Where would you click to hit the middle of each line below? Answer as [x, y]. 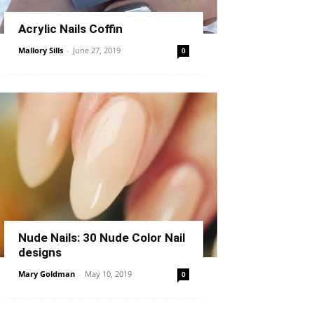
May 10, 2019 [108, 274]
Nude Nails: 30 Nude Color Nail [102, 238]
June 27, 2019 [97, 50]
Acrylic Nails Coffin [70, 29]
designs [40, 252]
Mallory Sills [41, 50]
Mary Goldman [47, 274]
